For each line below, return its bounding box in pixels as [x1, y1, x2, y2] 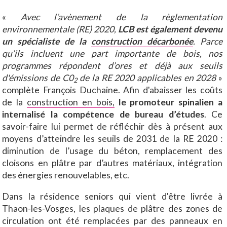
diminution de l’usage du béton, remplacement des [2, 145, 223, 157]
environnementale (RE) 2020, [2, 24, 119, 35]
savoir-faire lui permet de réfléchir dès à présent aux [2, 121, 223, 132]
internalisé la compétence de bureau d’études [2, 109, 204, 120]
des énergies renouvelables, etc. [2, 170, 130, 181]
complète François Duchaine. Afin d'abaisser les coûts [2, 85, 223, 96]
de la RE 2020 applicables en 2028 [77, 72, 216, 84]
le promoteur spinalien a [118, 97, 223, 108]
